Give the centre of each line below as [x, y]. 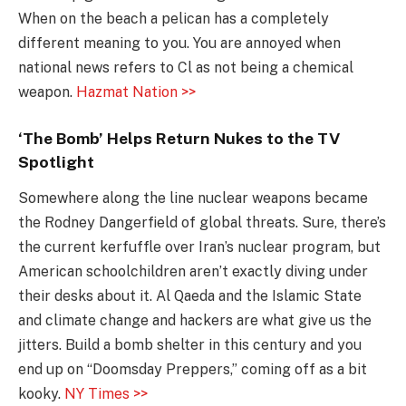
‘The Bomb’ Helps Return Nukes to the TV [179, 138]
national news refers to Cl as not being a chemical [186, 68]
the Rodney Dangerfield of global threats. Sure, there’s [202, 223]
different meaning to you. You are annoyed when [179, 43]
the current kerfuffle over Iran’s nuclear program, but [199, 247]
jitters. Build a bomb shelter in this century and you [190, 345]
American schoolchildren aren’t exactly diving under [193, 272]
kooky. [41, 394]
